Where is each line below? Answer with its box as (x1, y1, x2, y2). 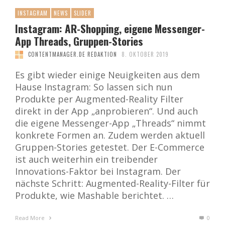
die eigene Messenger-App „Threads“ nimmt (15, 117, 206, 130)
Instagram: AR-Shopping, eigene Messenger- (15, 21, 205, 37)
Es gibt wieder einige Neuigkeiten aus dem (15, 69, 200, 81)
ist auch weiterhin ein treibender (15, 153, 158, 166)
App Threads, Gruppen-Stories (15, 33, 143, 49)
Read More (15, 214, 46, 222)
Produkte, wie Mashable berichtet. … (15, 189, 174, 202)
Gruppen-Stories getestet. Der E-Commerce (15, 141, 204, 154)
